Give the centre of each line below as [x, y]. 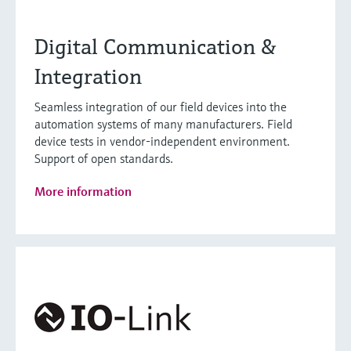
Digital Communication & [155, 46]
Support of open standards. [104, 158]
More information [83, 191]
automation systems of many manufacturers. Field [163, 123]
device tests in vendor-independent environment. [162, 141]
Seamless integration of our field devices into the [161, 106]
